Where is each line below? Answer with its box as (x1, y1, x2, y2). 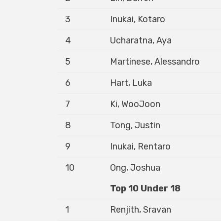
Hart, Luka (110, 77, 152, 88)
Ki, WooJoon (110, 99, 160, 110)
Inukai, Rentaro (110, 141, 171, 152)
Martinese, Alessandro (110, 56, 200, 67)
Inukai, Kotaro (110, 14, 165, 25)
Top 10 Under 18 (110, 183, 181, 194)
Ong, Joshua (110, 162, 160, 173)
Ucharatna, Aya (110, 35, 172, 46)
